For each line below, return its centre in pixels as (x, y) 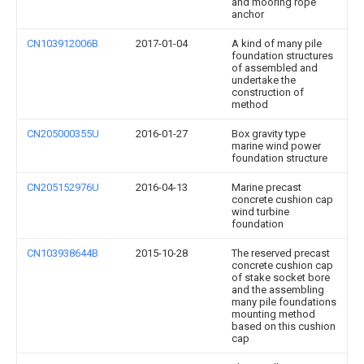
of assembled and (275, 68)
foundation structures (282, 56)
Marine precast (266, 187)
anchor (248, 14)
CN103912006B (63, 43)
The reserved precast (281, 253)
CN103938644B (63, 253)
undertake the (264, 80)
